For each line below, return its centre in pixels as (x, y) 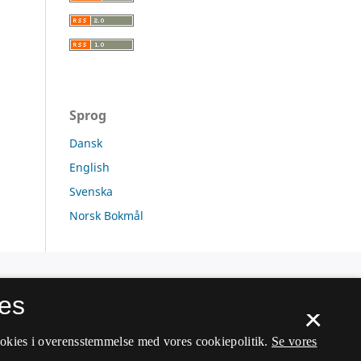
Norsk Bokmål (106, 215)
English (89, 167)
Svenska (91, 191)
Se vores (295, 341)
